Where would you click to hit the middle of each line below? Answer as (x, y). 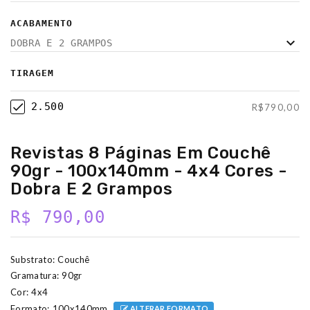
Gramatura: (35, 276)
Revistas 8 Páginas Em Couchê (141, 153)
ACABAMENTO (42, 23)
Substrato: (33, 259)
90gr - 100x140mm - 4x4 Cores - (149, 171)
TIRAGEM (32, 73)
